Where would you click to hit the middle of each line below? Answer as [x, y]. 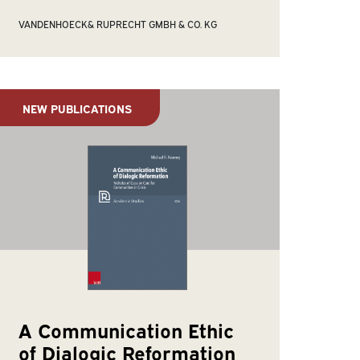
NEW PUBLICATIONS [78, 108]
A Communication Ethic [127, 330]
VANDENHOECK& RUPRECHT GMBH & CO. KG [118, 24]
